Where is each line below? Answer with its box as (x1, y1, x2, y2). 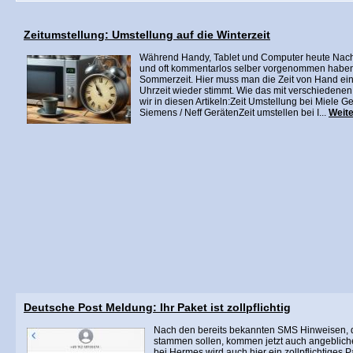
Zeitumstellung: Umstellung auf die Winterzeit (24, 28, 270, 41)
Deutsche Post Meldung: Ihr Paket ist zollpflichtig (24, 301, 291, 314)
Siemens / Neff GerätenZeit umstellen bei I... (139, 107, 329, 118)
